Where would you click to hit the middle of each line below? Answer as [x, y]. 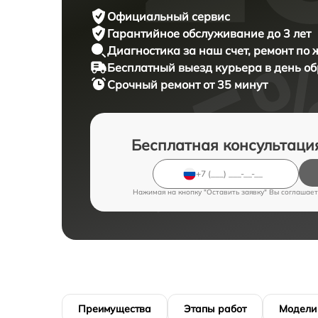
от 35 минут [235, 84]
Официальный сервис [169, 16]
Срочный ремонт [155, 84]
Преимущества [115, 308]
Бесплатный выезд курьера [186, 67]
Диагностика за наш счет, [180, 50]
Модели [298, 308]
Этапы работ [215, 308]
